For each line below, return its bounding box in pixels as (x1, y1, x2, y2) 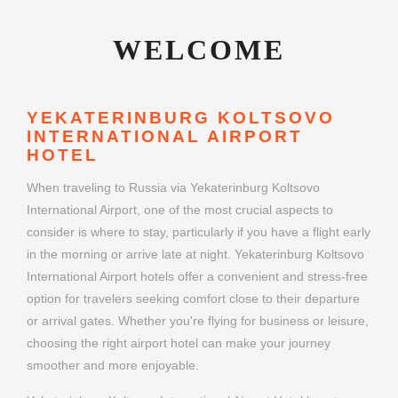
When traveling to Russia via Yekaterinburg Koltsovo (27, 180, 320, 195)
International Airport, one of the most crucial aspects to (27, 203, 333, 218)
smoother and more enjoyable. (27, 358, 199, 373)
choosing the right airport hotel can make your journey (27, 336, 330, 351)
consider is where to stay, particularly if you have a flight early (27, 225, 370, 240)
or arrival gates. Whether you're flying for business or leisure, (27, 314, 369, 329)
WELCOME (113, 34, 285, 66)
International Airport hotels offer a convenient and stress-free (27, 269, 368, 284)
